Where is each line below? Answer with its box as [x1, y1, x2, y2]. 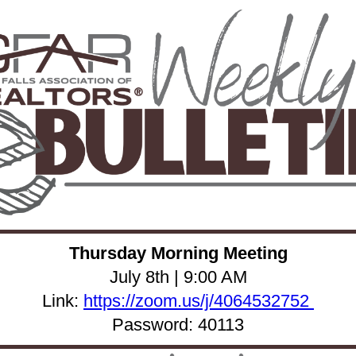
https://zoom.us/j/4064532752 [83, 291, 314, 311]
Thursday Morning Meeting [68, 243, 288, 263]
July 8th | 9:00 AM [109, 267, 247, 287]
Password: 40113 [112, 315, 244, 335]
